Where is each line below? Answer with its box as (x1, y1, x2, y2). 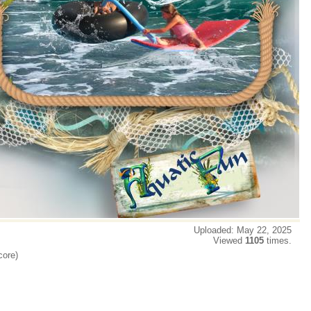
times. (264, 235, 297, 246)
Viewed (213, 235, 245, 246)
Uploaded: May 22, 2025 (194, 225, 297, 235)
